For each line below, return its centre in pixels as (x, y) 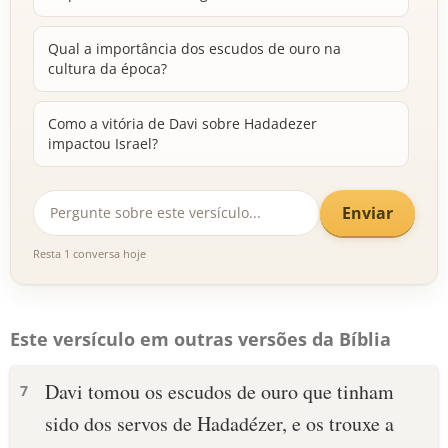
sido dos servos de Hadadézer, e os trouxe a (219, 423)
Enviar (367, 212)
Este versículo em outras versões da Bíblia (200, 339)
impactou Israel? (103, 143)
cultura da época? (107, 68)
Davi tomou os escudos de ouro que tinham (219, 391)
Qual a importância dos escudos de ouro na (194, 48)
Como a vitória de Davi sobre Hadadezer (182, 123)
